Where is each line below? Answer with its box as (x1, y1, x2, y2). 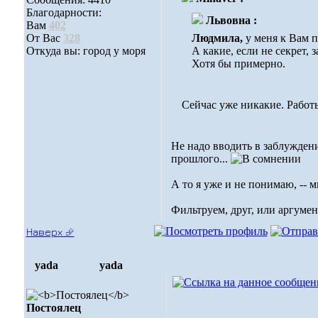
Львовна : (206, 14, 257, 26)
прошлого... (170, 153, 231, 165)
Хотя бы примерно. (192, 57, 285, 70)
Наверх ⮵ (26, 226, 75, 238)
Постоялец (26, 302, 81, 314)
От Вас (26, 32, 63, 44)
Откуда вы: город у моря (26, 45, 146, 57)
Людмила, (192, 32, 246, 44)
